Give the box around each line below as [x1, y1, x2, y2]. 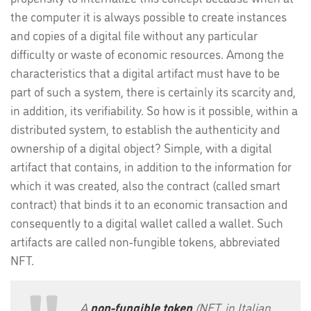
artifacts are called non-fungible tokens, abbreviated [10, 233, 280, 249]
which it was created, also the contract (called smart [10, 176, 280, 193]
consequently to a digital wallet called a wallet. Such [10, 214, 283, 230]
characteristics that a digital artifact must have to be [10, 64, 280, 81]
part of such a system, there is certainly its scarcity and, [10, 83, 296, 99]
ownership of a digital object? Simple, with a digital [10, 139, 272, 155]
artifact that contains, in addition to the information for [10, 158, 292, 174]
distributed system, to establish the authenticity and [10, 120, 280, 137]
